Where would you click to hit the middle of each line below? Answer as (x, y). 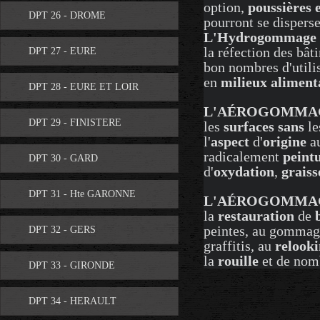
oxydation (244, 171)
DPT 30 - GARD (63, 158)
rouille (238, 261)
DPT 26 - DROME (67, 15)
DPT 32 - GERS (62, 230)
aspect (230, 141)
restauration (256, 216)
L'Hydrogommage (260, 37)
